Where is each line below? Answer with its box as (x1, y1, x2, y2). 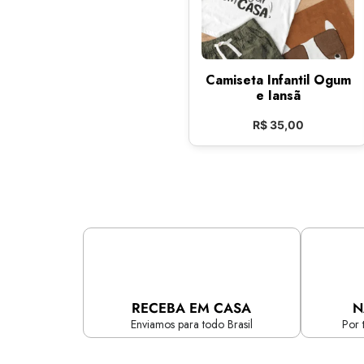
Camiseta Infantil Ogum (205, 71, 351, 89)
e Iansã (255, 86, 301, 105)
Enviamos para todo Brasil (130, 316, 253, 332)
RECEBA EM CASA (132, 298, 252, 318)
